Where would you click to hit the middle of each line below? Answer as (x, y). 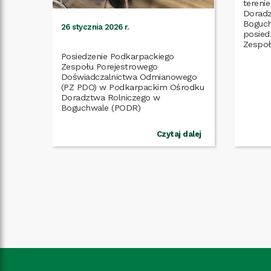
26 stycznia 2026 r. (95, 27)
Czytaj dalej (179, 134)
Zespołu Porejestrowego (109, 66)
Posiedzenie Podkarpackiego (117, 56)
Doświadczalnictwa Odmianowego (129, 77)
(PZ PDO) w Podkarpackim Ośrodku (132, 87)
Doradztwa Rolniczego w (110, 97)
